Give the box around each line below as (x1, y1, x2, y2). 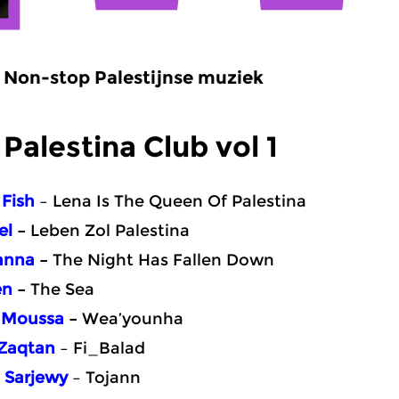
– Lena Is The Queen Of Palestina (35, 191, 306, 211)
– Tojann (68, 368, 141, 387)
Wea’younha (82, 309, 183, 329)
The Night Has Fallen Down (53, 250, 274, 270)
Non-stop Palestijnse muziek (4, 67, 264, 88)
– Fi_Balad (55, 338, 145, 358)
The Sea (30, 280, 94, 299)
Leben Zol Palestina (30, 221, 190, 240)
